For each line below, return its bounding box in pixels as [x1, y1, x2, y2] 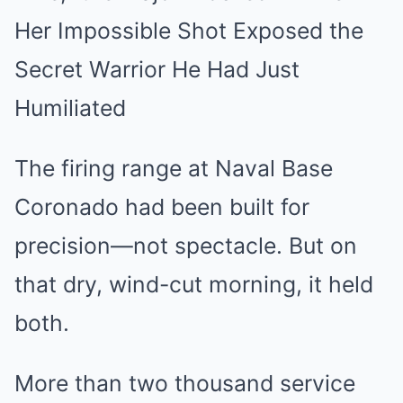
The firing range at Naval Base [14, 154, 333, 182]
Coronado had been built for [14, 193, 309, 220]
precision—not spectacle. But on [14, 231, 357, 259]
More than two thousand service [14, 369, 355, 397]
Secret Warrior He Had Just [14, 55, 300, 83]
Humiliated [14, 94, 126, 121]
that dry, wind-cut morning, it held [14, 270, 373, 298]
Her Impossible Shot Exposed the [14, 16, 363, 44]
